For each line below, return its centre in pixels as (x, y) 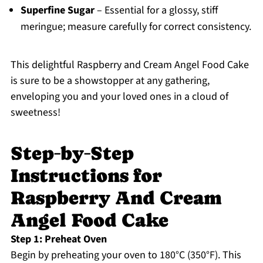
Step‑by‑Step (72, 154)
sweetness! (35, 113)
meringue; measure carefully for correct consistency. (136, 27)
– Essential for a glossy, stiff (156, 11)
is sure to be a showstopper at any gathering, (110, 81)
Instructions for (86, 176)
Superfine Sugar (57, 11)
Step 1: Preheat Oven (58, 240)
